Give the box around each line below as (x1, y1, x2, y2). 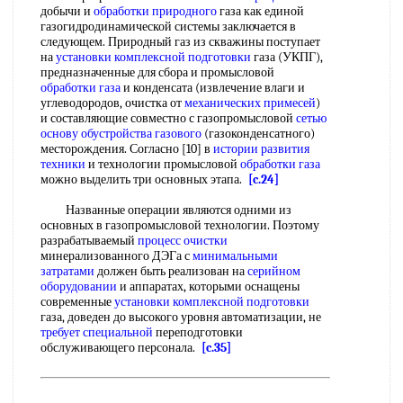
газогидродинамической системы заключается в (40, 19, 296, 34)
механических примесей (184, 95, 316, 111)
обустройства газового (81, 126, 201, 141)
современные (40, 294, 114, 309)
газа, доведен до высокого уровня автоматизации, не (40, 309, 321, 325)
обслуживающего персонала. (40, 340, 201, 355)
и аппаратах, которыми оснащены (117, 279, 300, 294)
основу (40, 126, 78, 141)
